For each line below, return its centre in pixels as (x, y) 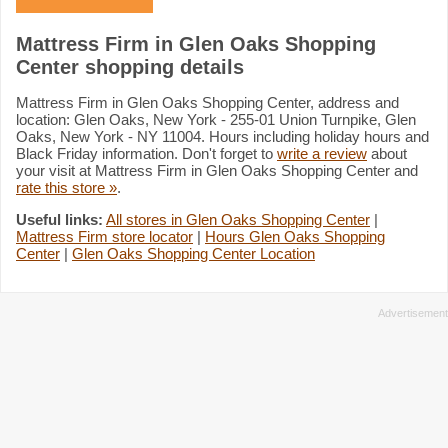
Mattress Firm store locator (104, 236)
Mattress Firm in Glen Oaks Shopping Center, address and (207, 102)
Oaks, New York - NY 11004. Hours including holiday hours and (222, 136)
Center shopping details (130, 66)
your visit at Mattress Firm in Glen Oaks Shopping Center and (217, 170)
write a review (322, 153)
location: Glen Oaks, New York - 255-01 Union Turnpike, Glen (216, 119)
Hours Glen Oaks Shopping (295, 236)
